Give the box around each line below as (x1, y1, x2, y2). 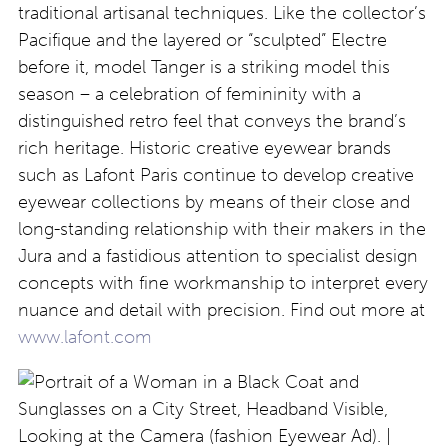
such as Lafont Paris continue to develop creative (18, 164, 414, 187)
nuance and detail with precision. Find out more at (18, 299, 425, 322)
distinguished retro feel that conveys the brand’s (18, 110, 406, 133)
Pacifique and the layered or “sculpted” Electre (18, 29, 387, 52)
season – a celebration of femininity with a (18, 83, 361, 106)
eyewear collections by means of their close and (18, 191, 410, 214)
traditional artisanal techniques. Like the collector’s (18, 2, 426, 25)
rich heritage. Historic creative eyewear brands (18, 137, 391, 160)
